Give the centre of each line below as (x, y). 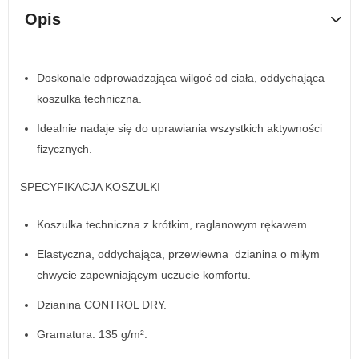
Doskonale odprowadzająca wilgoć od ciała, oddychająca (181, 78)
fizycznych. (65, 149)
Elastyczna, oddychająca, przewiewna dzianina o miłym (178, 254)
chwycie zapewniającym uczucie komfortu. (144, 275)
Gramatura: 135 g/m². (92, 334)
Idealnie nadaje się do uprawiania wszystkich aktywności (179, 129)
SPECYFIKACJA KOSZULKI (90, 187)
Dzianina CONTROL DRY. (102, 304)
